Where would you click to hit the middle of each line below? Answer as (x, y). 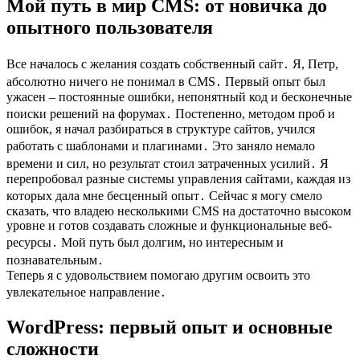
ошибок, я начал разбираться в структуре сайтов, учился (161, 129)
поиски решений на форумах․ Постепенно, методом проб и (171, 113)
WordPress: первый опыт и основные (170, 327)
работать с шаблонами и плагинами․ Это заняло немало (161, 145)
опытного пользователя (110, 27)
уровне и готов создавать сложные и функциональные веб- (169, 225)
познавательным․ (55, 260)
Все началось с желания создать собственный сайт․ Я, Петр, (172, 63)
